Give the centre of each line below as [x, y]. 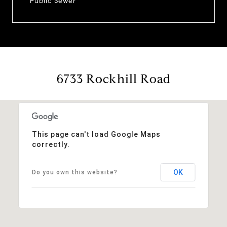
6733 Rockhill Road [113, 79]
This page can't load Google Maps [96, 134]
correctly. [51, 144]
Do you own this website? [74, 172]
